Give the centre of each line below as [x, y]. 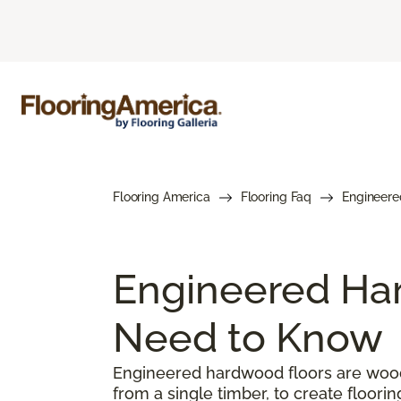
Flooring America [162, 196]
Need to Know [248, 337]
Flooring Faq [276, 196]
